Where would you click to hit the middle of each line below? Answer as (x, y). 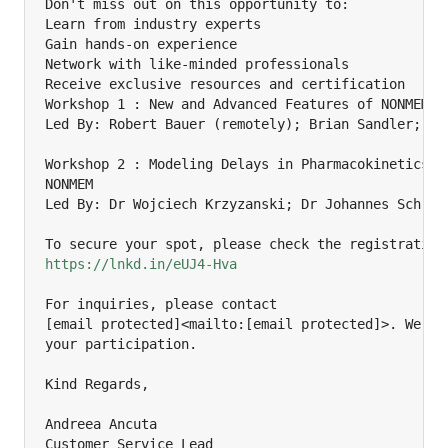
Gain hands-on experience (141, 43)
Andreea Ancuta (101, 423)
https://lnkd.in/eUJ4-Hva (141, 263)
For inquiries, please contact (161, 303)
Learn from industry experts (153, 23)
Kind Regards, (97, 383)
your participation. (121, 343)
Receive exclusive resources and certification (225, 83)
